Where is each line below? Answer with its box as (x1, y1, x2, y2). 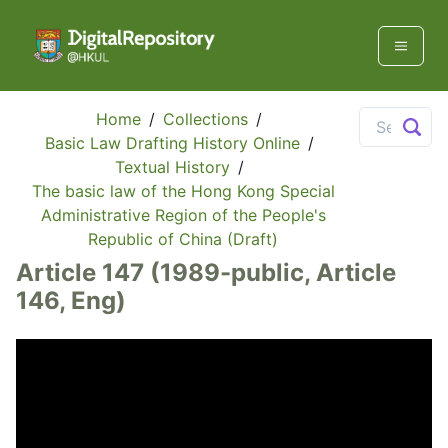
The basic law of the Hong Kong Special (31, 181, 335, 202)
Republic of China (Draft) (88, 229, 279, 250)
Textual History (114, 157, 230, 178)
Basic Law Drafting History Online (44, 133, 300, 154)
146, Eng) (16, 286, 126, 316)
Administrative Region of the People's (40, 205, 326, 226)
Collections (163, 109, 249, 130)
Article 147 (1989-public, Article (16, 258, 396, 288)
